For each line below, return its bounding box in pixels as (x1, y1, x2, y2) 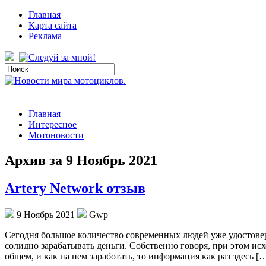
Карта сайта (28, 20, 77, 30)
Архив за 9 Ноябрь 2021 (5, 152, 157, 168)
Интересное (28, 119, 77, 129)
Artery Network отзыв (5, 180, 145, 196)
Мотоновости (28, 130, 84, 140)
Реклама (28, 31, 62, 41)
